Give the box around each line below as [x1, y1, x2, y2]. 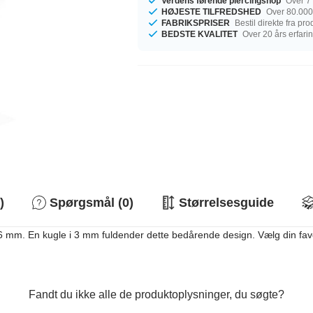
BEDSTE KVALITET [161, 29, 238, 39]
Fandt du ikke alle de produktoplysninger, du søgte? [29, 289, 284, 300]
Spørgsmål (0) [50, 196, 133, 210]
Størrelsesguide [179, 196, 274, 210]
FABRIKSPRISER [161, 17, 231, 28]
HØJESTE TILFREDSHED [161, 6, 262, 17]
